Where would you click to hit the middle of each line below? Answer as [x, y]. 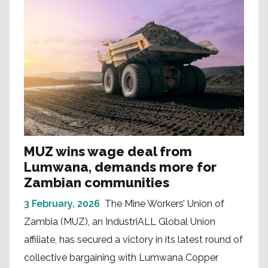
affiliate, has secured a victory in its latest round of [133, 240]
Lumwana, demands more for [120, 167]
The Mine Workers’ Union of [165, 204]
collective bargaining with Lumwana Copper [121, 258]
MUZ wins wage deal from [108, 152]
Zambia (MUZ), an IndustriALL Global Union [120, 222]
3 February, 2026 [62, 204]
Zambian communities [97, 183]
